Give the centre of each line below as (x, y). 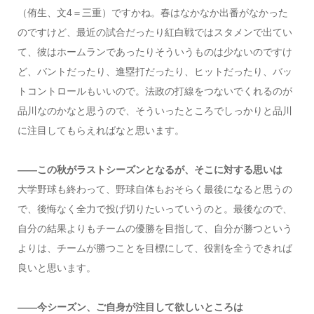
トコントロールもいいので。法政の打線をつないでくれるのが (155, 91)
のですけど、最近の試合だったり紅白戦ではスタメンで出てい (155, 32)
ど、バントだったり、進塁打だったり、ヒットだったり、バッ (155, 71)
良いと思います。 (56, 267)
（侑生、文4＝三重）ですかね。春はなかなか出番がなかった (152, 12)
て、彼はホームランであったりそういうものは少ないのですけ (155, 52)
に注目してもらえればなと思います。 (101, 130)
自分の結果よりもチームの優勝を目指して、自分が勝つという (155, 228)
